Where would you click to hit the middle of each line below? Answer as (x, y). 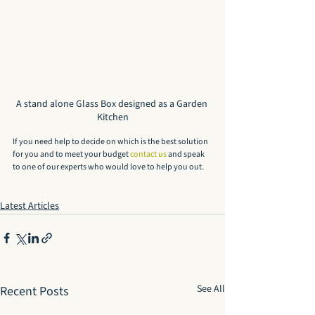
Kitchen (112, 118)
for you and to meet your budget (71, 155)
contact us (148, 155)
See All (211, 289)
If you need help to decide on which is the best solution (111, 142)
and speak (186, 155)
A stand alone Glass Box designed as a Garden (112, 104)
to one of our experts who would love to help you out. (108, 167)
